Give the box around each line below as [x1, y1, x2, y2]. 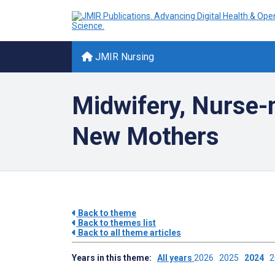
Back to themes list [76, 218, 156, 228]
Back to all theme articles [76, 228, 181, 238]
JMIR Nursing [93, 51, 154, 63]
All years [157, 253, 194, 263]
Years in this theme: [72, 253, 157, 263]
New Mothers [72, 122, 219, 151]
